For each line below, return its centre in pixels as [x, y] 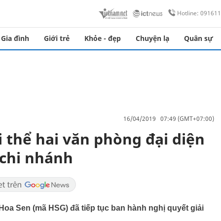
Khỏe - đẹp [103, 38]
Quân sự [199, 38]
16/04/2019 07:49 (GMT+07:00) [169, 118]
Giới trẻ [57, 38]
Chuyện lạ [152, 38]
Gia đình [15, 38]
